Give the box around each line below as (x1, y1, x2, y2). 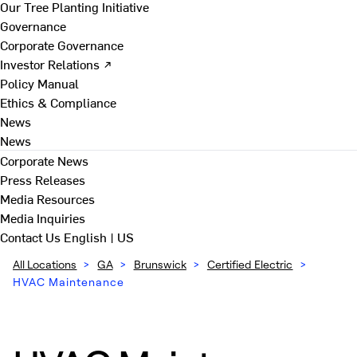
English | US (64, 228, 134, 245)
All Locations (13, 257, 77, 271)
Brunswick (133, 257, 186, 271)
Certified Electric (206, 257, 293, 271)
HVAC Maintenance (13, 275, 124, 288)
